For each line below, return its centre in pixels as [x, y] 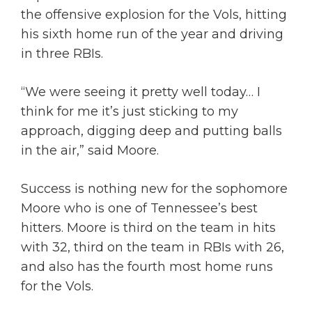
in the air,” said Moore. [92, 150]
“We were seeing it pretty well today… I [141, 92]
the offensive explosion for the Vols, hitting [154, 14]
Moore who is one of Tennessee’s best [139, 208]
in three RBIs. [64, 53]
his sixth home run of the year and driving [152, 34]
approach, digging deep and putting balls [151, 131]
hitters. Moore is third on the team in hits [148, 227]
